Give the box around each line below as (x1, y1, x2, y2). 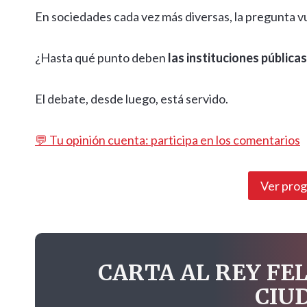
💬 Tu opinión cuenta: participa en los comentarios (35, 132, 300, 148)
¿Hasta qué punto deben (35, 50, 168, 66)
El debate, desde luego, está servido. (35, 91, 228, 107)
